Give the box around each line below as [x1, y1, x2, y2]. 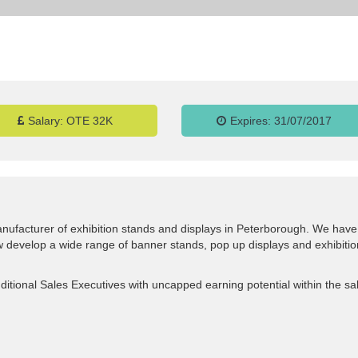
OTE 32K [66, 114, 113, 127]
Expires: [230, 114, 275, 127]
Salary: [27, 114, 66, 127]
